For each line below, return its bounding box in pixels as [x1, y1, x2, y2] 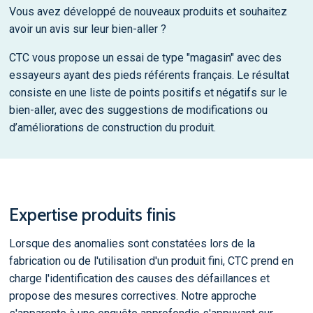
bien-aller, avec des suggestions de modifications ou [8, 103, 268, 117]
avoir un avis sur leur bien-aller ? [8, 22, 166, 36]
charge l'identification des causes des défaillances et [8, 272, 270, 286]
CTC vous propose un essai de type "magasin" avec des [8, 50, 282, 64]
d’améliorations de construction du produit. [8, 120, 216, 134]
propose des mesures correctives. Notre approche [8, 289, 256, 303]
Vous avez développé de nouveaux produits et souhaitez [8, 4, 287, 18]
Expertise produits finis [8, 203, 176, 225]
